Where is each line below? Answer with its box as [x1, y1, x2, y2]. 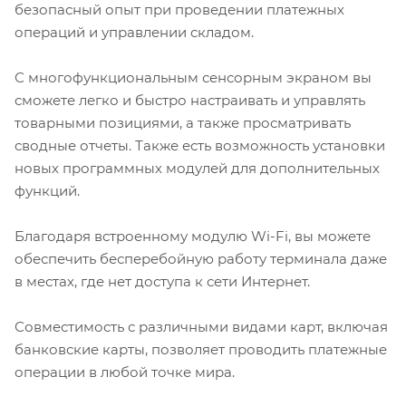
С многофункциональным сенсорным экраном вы [14, 69, 372, 87]
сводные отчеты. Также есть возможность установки [14, 137, 385, 155]
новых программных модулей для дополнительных [14, 159, 380, 178]
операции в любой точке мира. [14, 363, 235, 382]
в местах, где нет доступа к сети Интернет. [14, 273, 310, 291]
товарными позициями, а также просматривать [14, 114, 351, 132]
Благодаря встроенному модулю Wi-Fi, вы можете [14, 227, 371, 246]
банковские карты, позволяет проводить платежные [14, 341, 387, 359]
